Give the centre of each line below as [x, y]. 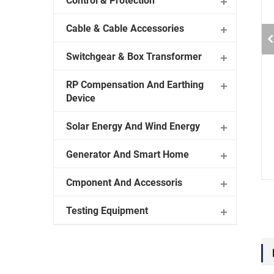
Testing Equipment [107, 211]
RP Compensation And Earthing [135, 85]
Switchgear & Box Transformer [134, 57]
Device [81, 98]
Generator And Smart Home [128, 154]
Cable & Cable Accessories [125, 28]
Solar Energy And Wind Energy [133, 126]
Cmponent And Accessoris [124, 183]
